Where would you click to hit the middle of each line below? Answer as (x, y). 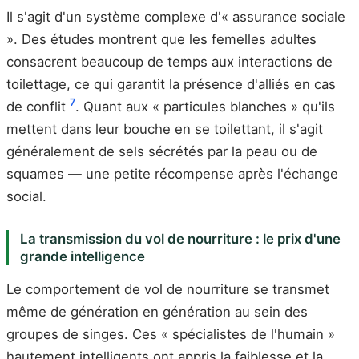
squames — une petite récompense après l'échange (172, 173)
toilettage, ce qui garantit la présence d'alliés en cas (171, 84)
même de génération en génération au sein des (157, 312)
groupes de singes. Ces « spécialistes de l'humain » (171, 335)
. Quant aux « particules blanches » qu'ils (205, 106)
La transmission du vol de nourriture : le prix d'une (180, 238)
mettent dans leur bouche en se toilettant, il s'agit (165, 129)
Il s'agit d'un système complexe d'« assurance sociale (176, 16)
